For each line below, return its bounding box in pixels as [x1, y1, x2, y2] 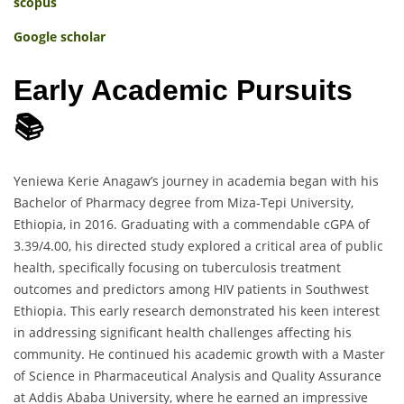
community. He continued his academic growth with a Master [14, 344, 385, 363]
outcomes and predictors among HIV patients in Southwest [14, 280, 369, 298]
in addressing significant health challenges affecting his [14, 323, 352, 341]
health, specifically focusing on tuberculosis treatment [14, 258, 341, 276]
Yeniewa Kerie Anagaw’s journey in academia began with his [14, 171, 379, 189]
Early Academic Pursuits [14, 74, 353, 106]
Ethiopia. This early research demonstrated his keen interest [14, 301, 380, 319]
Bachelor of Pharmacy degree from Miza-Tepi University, [14, 193, 353, 211]
